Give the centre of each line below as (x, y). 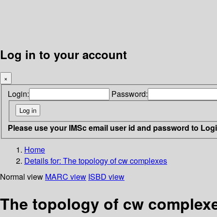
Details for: (44, 160)
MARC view (66, 176)
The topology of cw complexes (115, 160)
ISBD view (106, 176)
